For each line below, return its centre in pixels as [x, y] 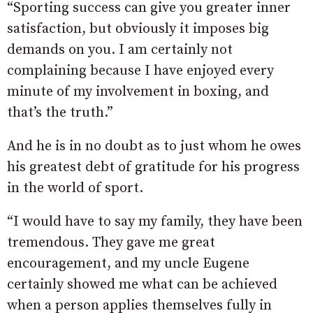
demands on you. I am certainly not [120, 50]
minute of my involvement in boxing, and [138, 92]
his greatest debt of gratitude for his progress [153, 168]
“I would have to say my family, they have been [155, 222]
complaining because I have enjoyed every [140, 71]
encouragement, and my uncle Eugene [128, 264]
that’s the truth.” [60, 113]
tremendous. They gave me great [111, 243]
